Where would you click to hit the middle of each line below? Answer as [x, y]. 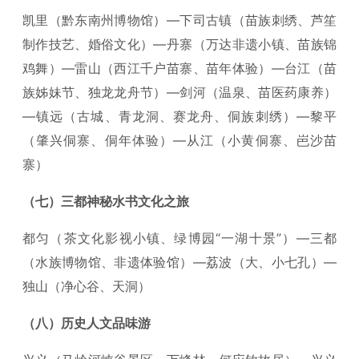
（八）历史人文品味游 [87, 323]
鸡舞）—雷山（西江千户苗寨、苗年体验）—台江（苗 [179, 68]
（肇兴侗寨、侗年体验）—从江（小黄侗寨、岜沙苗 [179, 140]
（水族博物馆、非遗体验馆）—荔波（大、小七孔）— [179, 262]
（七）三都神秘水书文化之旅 [106, 201]
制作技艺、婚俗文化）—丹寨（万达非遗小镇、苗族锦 [179, 44]
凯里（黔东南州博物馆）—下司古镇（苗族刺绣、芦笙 [179, 20]
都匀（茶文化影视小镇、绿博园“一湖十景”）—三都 [179, 238]
